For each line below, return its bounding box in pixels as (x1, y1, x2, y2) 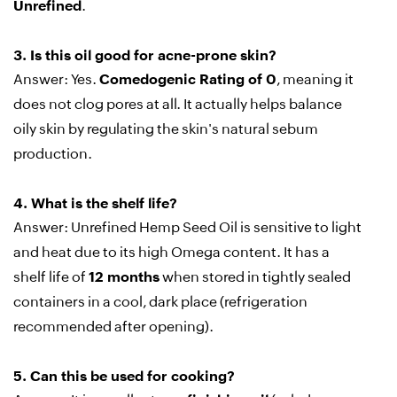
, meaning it (276, 71, 354, 89)
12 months (89, 269, 160, 286)
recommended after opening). (13, 318, 214, 336)
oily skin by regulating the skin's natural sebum (13, 121, 318, 138)
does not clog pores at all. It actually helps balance (13, 96, 342, 113)
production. (13, 145, 92, 163)
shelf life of (13, 269, 89, 286)
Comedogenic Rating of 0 (99, 71, 276, 89)
